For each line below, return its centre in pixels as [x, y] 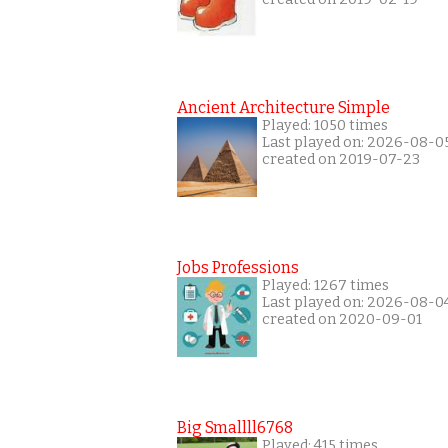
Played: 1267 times [325, 285]
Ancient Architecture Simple [283, 107]
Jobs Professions [238, 267]
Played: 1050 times [325, 125]
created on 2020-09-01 [342, 319]
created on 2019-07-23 [341, 159]
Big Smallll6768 [235, 427]
